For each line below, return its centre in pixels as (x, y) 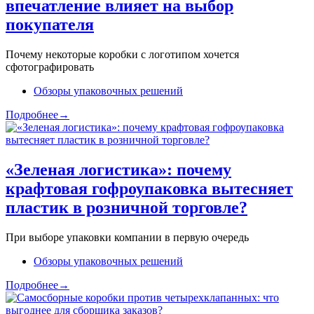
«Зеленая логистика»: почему (118, 169)
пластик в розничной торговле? (127, 207)
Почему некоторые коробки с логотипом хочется (122, 54)
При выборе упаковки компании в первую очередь (127, 237)
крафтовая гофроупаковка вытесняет (149, 188)
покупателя (50, 24)
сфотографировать (50, 67)
